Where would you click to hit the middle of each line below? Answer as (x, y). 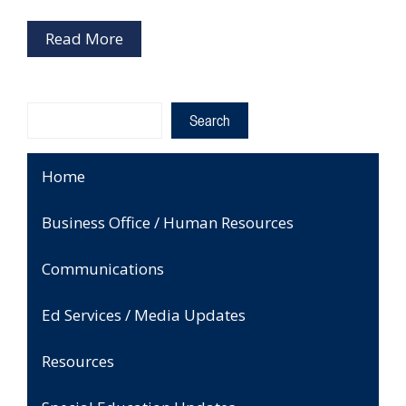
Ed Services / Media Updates (144, 315)
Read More (84, 39)
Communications (103, 269)
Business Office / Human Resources (168, 222)
